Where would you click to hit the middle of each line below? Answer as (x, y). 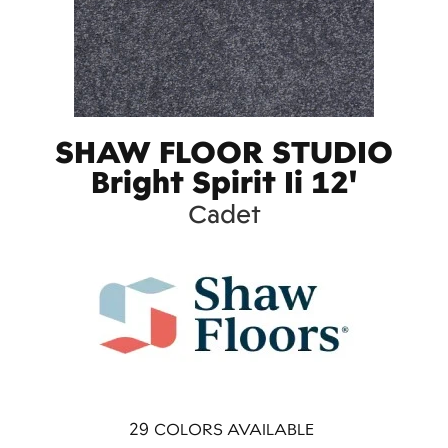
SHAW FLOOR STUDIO (224, 151)
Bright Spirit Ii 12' (224, 181)
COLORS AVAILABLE (234, 429)
